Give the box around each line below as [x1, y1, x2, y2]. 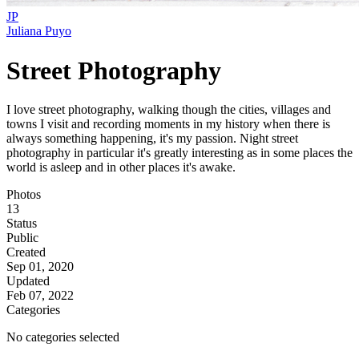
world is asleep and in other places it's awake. [6, 160, 236, 175]
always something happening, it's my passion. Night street [6, 131, 298, 146]
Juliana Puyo [6, 24, 71, 38]
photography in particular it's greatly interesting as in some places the [6, 146, 353, 160]
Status [6, 216, 37, 231]
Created [6, 245, 46, 260]
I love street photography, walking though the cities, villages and [6, 103, 331, 117]
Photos [6, 188, 41, 202]
